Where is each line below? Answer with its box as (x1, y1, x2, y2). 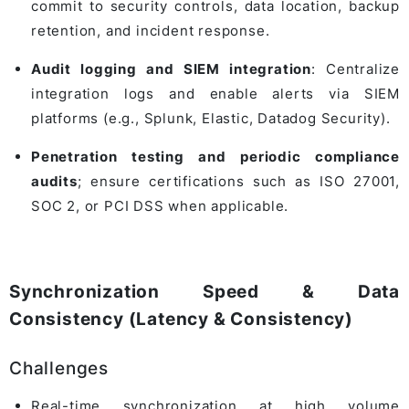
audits (31, 172, 78, 190)
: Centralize (310, 59, 400, 78)
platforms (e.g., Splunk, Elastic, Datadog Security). (31, 109, 391, 127)
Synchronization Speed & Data (9, 280, 400, 302)
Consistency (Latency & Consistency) (9, 308, 353, 330)
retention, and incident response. (31, 21, 270, 39)
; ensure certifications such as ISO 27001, (77, 172, 400, 190)
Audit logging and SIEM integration (31, 59, 311, 78)
